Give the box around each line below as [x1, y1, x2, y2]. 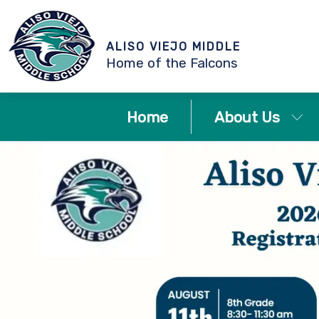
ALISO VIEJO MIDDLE [106, 39, 241, 53]
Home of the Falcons [106, 54, 239, 71]
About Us [214, 108, 280, 126]
